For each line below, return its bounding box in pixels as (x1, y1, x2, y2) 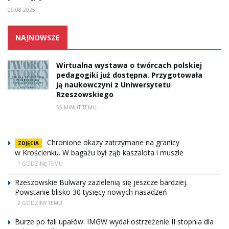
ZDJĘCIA (18, 139, 39, 147)
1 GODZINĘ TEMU (17, 159, 63, 167)
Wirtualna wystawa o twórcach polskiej (56, 60, 202, 70)
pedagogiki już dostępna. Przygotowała (56, 70, 202, 80)
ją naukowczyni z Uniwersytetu (56, 79, 171, 89)
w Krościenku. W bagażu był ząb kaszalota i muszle (15, 147, 184, 157)
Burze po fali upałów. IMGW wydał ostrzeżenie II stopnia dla (15, 216, 214, 226)
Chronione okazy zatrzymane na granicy (47, 137, 179, 147)
